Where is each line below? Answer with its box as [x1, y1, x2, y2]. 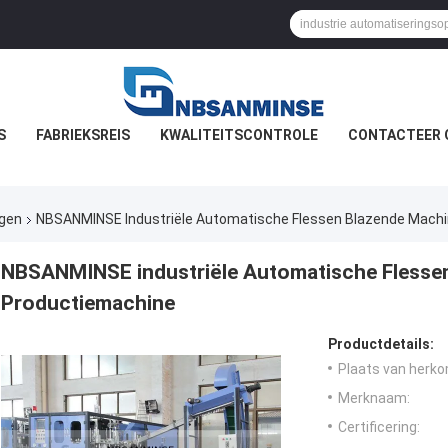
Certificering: [338, 419, 420, 436]
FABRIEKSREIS [36, 127, 130, 143]
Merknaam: [338, 390, 410, 407]
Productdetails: [328, 336, 434, 353]
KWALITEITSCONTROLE [160, 127, 318, 143]
